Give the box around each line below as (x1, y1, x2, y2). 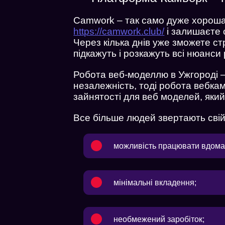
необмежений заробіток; (114, 214, 205, 223)
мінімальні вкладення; (114, 178, 197, 187)
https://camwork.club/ (73, 26, 165, 37)
